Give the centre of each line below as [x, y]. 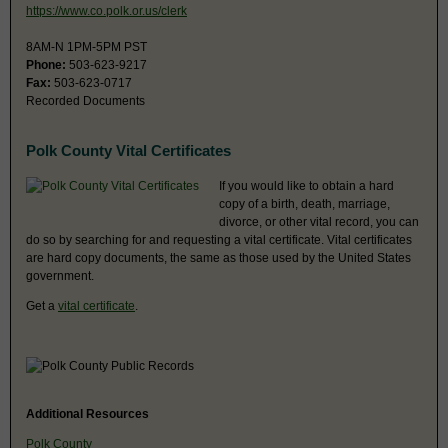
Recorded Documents [85, 100]
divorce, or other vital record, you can [319, 221]
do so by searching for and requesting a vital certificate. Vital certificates [219, 239]
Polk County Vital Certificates [128, 150]
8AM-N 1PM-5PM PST [86, 46]
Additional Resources [87, 413]
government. [60, 275]
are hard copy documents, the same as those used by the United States [218, 257]
